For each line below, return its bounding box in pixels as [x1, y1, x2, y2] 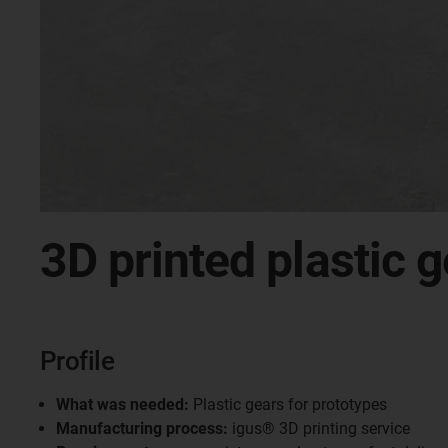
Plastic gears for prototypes [189, 395, 387, 414]
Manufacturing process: [56, 419, 228, 438]
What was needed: [56, 395, 189, 414]
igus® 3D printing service [228, 419, 410, 438]
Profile [40, 346, 115, 376]
